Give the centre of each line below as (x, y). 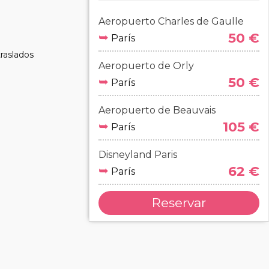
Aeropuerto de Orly (146, 66)
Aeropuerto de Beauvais (157, 110)
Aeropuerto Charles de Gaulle (171, 21)
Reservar (179, 203)
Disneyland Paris (138, 155)
